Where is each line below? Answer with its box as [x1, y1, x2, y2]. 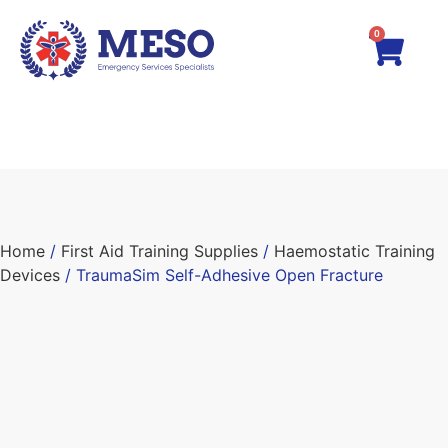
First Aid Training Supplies [61, 241, 258, 262]
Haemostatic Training [274, 241, 435, 262]
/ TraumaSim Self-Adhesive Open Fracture [60, 265, 383, 286]
